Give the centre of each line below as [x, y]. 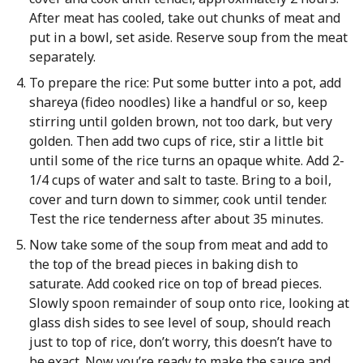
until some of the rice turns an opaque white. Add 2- [186, 160]
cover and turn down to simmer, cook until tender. [177, 199]
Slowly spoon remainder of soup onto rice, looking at [189, 303]
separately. [62, 57]
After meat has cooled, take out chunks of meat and [184, 18]
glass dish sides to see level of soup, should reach [179, 322]
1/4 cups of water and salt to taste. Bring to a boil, [180, 180]
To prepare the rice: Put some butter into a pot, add [185, 83]
